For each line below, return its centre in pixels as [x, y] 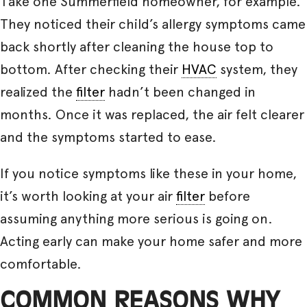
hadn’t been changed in [180, 91]
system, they [257, 69]
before [228, 196]
